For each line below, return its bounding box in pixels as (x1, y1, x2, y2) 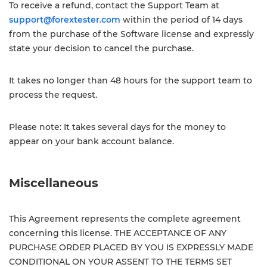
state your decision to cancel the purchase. (9, 43, 194, 54)
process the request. (9, 89, 97, 100)
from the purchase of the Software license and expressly (9, 29, 254, 39)
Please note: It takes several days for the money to (9, 122, 226, 132)
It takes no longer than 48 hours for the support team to (9, 75, 252, 86)
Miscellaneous (9, 176, 98, 190)
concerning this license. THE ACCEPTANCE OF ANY (9, 228, 226, 238)
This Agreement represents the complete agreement (9, 213, 241, 224)
